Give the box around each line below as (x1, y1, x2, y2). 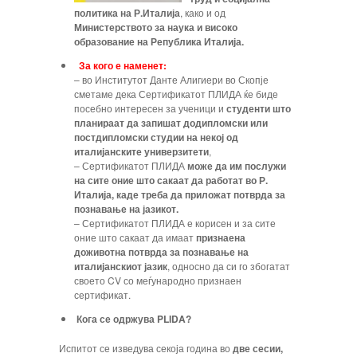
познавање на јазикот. (74, 202, 179, 216)
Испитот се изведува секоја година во (59, 341, 233, 355)
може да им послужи (187, 159, 287, 173)
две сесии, (233, 341, 283, 355)
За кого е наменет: (79, 58, 167, 73)
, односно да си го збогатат (167, 259, 291, 273)
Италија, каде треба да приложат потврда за (74, 187, 286, 202)
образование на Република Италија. (74, 34, 245, 49)
